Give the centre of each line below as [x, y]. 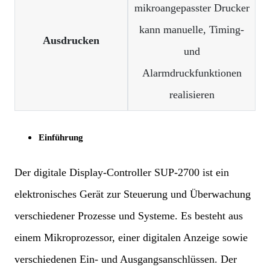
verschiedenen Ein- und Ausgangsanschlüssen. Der [126, 259]
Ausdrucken [71, 41]
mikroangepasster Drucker [192, 8]
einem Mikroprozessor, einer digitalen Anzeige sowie [131, 238]
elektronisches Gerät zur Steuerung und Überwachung [133, 194]
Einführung [61, 138]
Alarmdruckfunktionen [192, 73]
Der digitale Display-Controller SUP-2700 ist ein [122, 173]
